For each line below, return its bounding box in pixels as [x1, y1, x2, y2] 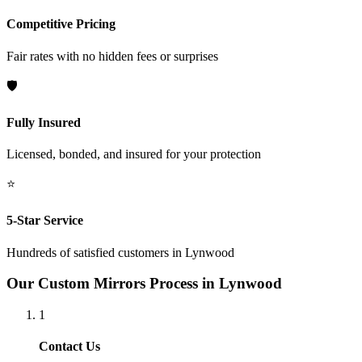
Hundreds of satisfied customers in [6, 245, 185, 259]
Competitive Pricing [6, 17, 116, 32]
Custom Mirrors [38, 275, 145, 293]
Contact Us [39, 339, 100, 354]
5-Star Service [6, 213, 83, 228]
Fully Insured [6, 115, 81, 129]
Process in [145, 275, 219, 293]
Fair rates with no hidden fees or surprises [6, 48, 218, 63]
